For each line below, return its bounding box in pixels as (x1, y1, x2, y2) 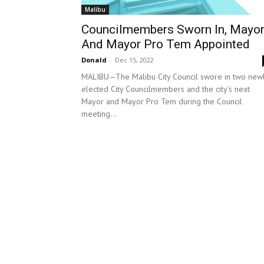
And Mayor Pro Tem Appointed (81, 37, 250, 51)
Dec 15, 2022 (115, 55, 154, 64)
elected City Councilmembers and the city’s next (81, 84, 250, 94)
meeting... (81, 108, 117, 119)
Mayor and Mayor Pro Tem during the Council (81, 96, 242, 107)
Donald (81, 55, 107, 64)
